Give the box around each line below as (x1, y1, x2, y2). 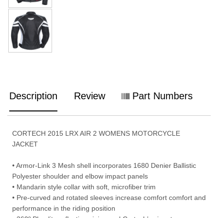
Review (74, 90, 105, 101)
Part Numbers (129, 90, 193, 101)
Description (9, 90, 57, 101)
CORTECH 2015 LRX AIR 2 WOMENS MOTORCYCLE (12, 129, 180, 137)
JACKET (12, 140, 38, 148)
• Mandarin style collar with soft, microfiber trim (12, 182, 156, 191)
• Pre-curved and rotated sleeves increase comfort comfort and (12, 193, 206, 201)
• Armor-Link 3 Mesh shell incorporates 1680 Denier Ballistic (12, 161, 196, 169)
